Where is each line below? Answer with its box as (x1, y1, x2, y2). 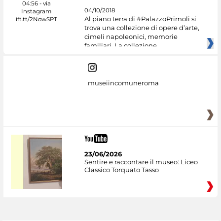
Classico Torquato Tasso (84, 165, 159, 174)
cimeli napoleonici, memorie (84, 33, 178, 41)
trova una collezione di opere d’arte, (84, 24, 199, 32)
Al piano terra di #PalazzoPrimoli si (84, 15, 196, 23)
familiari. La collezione (84, 41, 157, 50)
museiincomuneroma (87, 79, 159, 87)
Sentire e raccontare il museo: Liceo (84, 157, 198, 166)
